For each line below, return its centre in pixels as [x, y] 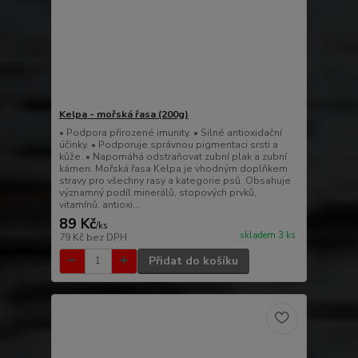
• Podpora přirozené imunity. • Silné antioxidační [170, 132]
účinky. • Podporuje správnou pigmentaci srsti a [168, 144]
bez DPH [106, 237]
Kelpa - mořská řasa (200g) [123, 114]
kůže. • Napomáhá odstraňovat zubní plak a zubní [173, 156]
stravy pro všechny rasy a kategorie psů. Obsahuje [175, 180]
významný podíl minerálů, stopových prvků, [157, 192]
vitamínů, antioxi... [99, 204]
